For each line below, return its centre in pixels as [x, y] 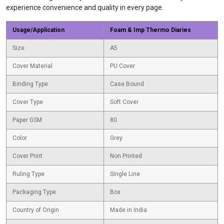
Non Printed [126, 156]
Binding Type [30, 84]
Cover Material [32, 66]
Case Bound [127, 84]
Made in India [128, 210]
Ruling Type [28, 174]
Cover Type [28, 102]
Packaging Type [34, 192]
